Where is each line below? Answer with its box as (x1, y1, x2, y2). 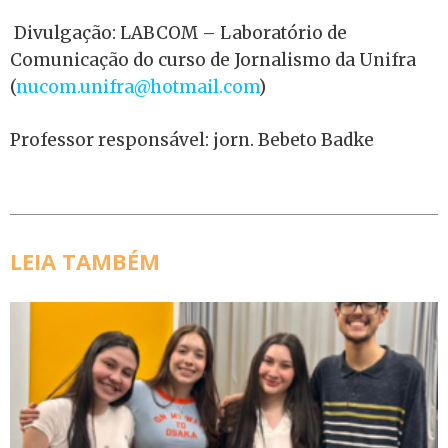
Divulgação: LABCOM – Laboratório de (10, 22, 347, 44)
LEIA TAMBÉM (10, 246, 160, 276)
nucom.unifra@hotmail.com (16, 76, 259, 98)
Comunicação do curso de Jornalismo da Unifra (10, 49, 416, 71)
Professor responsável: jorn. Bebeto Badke (10, 128, 374, 151)
